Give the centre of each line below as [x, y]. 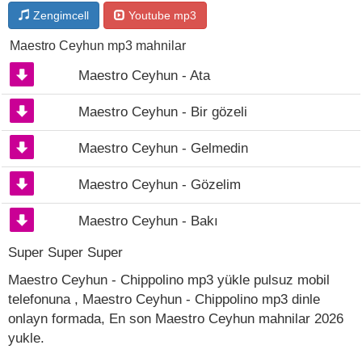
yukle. [26, 338]
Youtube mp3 [161, 15]
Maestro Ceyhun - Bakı [148, 221]
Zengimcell [59, 15]
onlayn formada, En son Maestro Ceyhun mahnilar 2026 [176, 319]
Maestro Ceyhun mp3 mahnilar [98, 46]
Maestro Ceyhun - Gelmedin [163, 148]
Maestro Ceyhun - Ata [144, 76]
